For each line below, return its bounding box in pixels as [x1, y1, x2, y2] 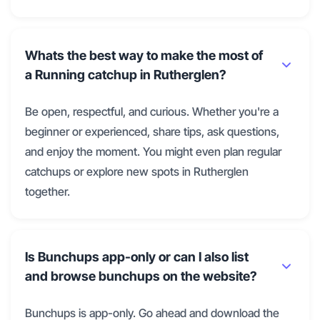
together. [25, 184, 70, 199]
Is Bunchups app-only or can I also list [25, 249, 249, 265]
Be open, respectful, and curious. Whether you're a [25, 104, 279, 119]
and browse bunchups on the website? [25, 269, 257, 284]
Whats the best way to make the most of [25, 48, 263, 64]
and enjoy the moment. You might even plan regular [25, 144, 281, 159]
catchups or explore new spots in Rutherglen [25, 164, 249, 179]
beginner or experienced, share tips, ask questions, [25, 124, 279, 139]
